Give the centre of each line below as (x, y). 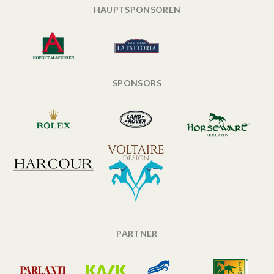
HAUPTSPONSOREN (137, 10)
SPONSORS (137, 83)
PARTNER (137, 234)
